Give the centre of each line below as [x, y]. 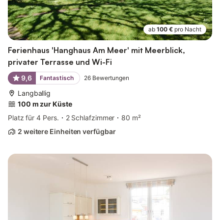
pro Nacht [188, 29]
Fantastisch [56, 78]
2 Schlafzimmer [90, 117]
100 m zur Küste [45, 104]
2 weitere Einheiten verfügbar [67, 131]
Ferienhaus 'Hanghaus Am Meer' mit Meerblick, [96, 50]
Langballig [34, 93]
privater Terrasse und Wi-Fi [60, 62]
